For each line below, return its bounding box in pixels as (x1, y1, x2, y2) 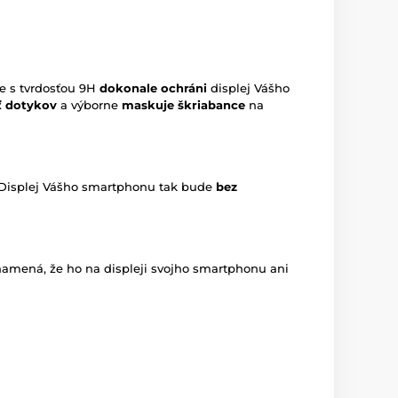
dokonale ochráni (99, 81, 207, 96)
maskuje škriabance (122, 98, 245, 113)
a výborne (57, 98, 122, 113)
